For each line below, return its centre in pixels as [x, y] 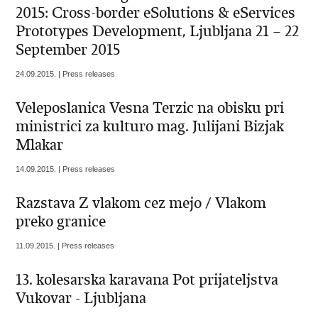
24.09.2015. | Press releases [66, 73]
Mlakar [40, 144]
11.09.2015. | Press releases [65, 245]
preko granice [61, 221]
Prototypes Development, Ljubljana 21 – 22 [158, 31]
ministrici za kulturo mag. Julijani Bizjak [150, 126]
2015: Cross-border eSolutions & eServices [156, 12]
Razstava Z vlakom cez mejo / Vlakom [141, 203]
